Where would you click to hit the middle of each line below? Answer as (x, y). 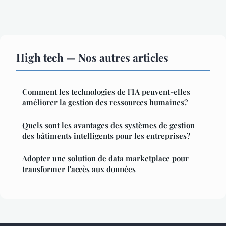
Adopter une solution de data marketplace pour (105, 159)
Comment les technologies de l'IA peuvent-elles (106, 92)
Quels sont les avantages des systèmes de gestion (108, 125)
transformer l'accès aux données (79, 169)
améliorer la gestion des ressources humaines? (105, 103)
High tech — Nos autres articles (92, 57)
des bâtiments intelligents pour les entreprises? (106, 136)
